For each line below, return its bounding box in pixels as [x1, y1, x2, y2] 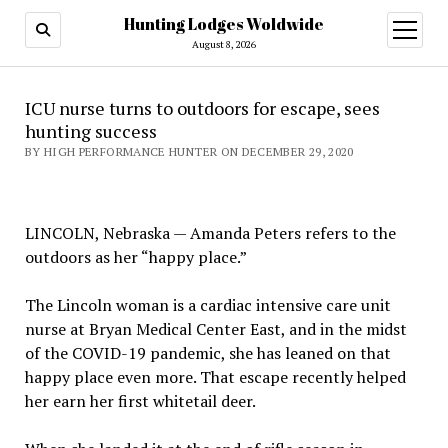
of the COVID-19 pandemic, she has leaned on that [24, 342, 391, 364]
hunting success [24, 119, 157, 143]
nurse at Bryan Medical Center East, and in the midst [24, 318, 407, 340]
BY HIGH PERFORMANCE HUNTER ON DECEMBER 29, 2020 [24, 144, 354, 159]
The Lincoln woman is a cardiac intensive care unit [24, 294, 391, 316]
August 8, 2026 [192, 38, 256, 51]
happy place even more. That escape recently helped [24, 366, 406, 388]
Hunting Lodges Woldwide [124, 13, 324, 35]
